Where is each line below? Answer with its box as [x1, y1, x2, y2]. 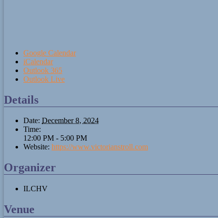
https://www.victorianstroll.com [52, 143, 148, 151]
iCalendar [23, 57, 53, 66]
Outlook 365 [23, 66, 62, 74]
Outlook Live [23, 74, 65, 83]
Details [4, 93, 38, 106]
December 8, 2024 [42, 116, 99, 125]
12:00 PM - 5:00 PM [23, 134, 87, 143]
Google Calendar [23, 48, 76, 57]
